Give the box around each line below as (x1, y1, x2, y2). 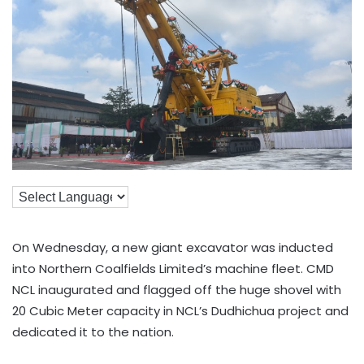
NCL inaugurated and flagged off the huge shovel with (12, 281, 341, 299)
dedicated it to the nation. (12, 323, 174, 341)
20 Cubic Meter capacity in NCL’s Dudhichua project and (12, 302, 349, 320)
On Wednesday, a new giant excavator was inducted (12, 239, 333, 257)
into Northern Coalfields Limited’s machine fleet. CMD (12, 260, 334, 278)
